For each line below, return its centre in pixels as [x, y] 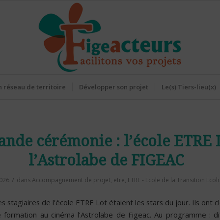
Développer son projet [113, 87]
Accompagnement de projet [71, 180]
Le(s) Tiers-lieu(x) [189, 87]
